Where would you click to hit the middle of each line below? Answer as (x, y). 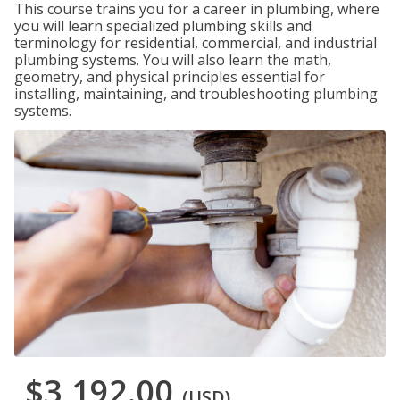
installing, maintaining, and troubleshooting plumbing (196, 94)
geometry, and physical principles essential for (170, 77)
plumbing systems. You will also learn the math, (173, 60)
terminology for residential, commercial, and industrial (196, 43)
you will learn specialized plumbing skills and (163, 26)
